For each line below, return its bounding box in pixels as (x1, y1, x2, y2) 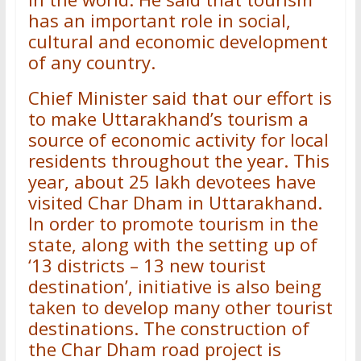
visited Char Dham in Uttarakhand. (27, 190, 322, 214)
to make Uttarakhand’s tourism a (27, 106, 309, 131)
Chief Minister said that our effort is (27, 85, 332, 110)
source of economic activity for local (27, 127, 329, 151)
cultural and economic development (27, 29, 328, 53)
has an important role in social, (27, 8, 291, 32)
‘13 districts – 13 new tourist (27, 253, 266, 277)
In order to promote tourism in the (27, 211, 318, 235)
